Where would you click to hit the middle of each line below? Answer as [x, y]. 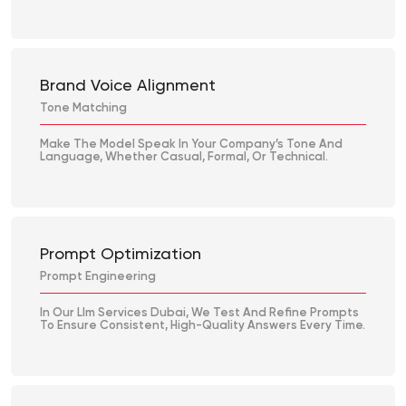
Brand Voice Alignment [128, 87]
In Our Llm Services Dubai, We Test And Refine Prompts [199, 314]
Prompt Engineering [98, 277]
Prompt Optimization [121, 255]
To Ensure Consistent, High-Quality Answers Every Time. [203, 326]
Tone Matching [83, 109]
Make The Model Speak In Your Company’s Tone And [191, 145]
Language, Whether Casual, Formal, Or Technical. [184, 158]
